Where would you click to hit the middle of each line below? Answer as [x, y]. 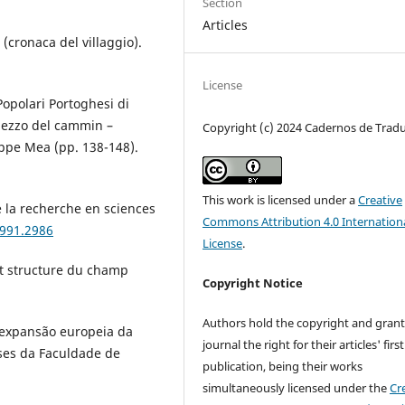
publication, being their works [283, 367]
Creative [381, 200]
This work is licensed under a [281, 200]
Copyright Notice [253, 283]
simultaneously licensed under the [297, 388]
